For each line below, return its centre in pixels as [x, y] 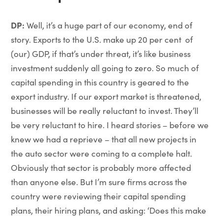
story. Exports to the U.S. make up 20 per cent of [102, 40]
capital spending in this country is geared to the [100, 82]
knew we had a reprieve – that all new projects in [103, 139]
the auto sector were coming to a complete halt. [101, 153]
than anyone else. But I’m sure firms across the [99, 182]
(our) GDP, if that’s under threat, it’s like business [100, 54]
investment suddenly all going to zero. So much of [105, 68]
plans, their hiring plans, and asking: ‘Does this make [108, 210]
